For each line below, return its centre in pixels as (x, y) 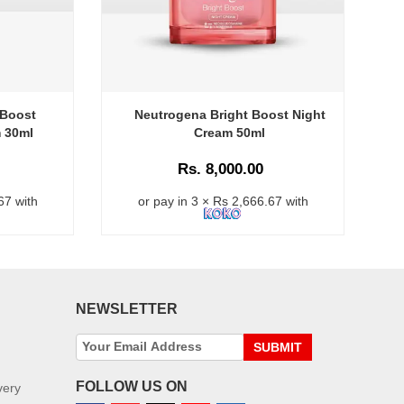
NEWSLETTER (126, 308)
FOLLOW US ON (131, 386)
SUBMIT (277, 347)
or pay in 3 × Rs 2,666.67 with (223, 201)
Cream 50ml (230, 132)
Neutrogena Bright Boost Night (230, 114)
